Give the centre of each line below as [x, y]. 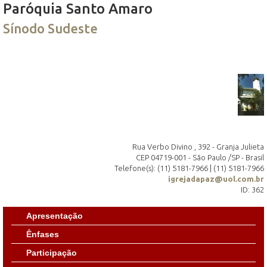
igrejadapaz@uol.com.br [216, 178]
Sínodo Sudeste [50, 28]
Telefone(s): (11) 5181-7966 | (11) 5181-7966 [189, 168]
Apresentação [55, 215]
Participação [52, 252]
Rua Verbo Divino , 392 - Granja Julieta [198, 146]
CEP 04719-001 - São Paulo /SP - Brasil [200, 157]
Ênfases [43, 234]
